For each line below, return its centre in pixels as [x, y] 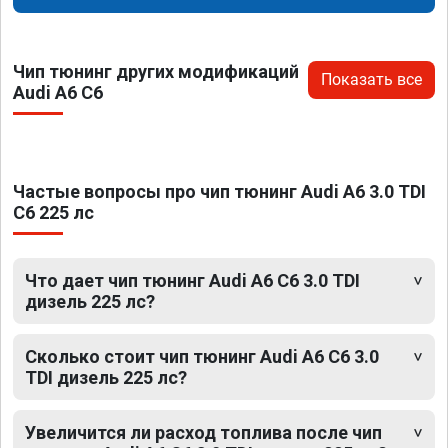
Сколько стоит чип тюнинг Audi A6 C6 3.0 [202, 356]
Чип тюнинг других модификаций [156, 71]
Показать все [371, 79]
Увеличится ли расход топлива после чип [203, 432]
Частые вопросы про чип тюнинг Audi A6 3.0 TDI [219, 191]
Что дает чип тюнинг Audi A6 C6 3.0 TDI [192, 280]
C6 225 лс [53, 212]
